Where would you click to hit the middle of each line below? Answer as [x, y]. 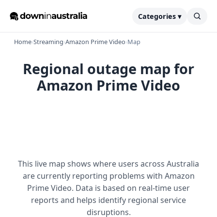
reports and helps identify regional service [108, 200]
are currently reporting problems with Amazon [108, 176]
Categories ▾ [160, 16]
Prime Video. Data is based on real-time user [108, 188]
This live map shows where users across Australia [108, 164]
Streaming [48, 42]
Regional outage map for [108, 69]
